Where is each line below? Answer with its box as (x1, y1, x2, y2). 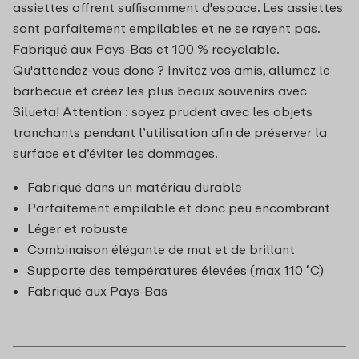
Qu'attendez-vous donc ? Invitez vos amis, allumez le (13, 61, 330, 78)
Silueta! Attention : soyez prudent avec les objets (13, 103, 313, 119)
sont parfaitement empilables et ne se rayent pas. (13, 19, 320, 36)
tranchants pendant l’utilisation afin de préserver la (13, 123, 327, 140)
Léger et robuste (27, 220, 128, 236)
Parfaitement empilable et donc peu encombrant (27, 199, 330, 216)
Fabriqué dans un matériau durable (27, 178, 242, 195)
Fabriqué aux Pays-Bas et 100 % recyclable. (13, 40, 279, 57)
